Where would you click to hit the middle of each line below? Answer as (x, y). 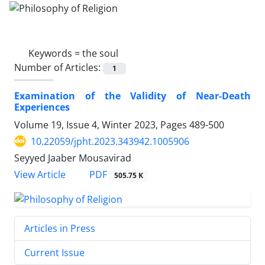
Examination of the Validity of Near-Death (132, 96)
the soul (100, 53)
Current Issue (54, 252)
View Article (40, 174)
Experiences (42, 107)
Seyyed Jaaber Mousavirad (73, 158)
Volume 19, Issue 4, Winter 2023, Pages (102, 125)
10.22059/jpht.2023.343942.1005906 (110, 141)
